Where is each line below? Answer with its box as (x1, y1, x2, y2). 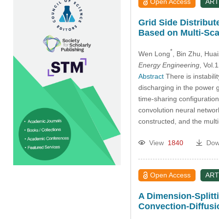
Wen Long (138, 49, 170, 58)
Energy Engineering (138, 61, 199, 69)
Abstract (138, 72, 164, 80)
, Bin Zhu (172, 49, 200, 58)
